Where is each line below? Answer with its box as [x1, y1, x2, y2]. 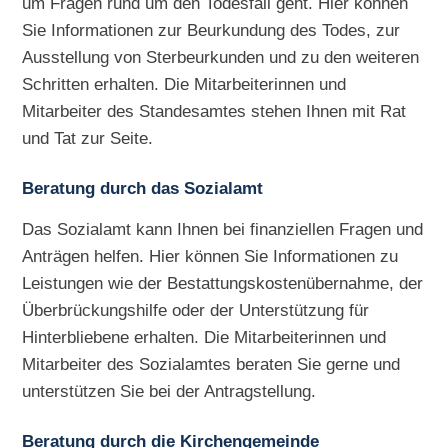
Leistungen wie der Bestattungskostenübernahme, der [22, 273, 424, 294]
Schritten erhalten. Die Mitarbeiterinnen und [22, 74, 347, 95]
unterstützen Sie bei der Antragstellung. [22, 381, 317, 402]
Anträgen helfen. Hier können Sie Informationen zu [22, 246, 399, 267]
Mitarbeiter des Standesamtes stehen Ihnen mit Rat [22, 101, 407, 122]
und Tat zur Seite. [22, 128, 154, 149]
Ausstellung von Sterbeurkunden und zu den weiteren [22, 47, 420, 68]
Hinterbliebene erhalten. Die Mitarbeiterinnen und [22, 327, 387, 348]
